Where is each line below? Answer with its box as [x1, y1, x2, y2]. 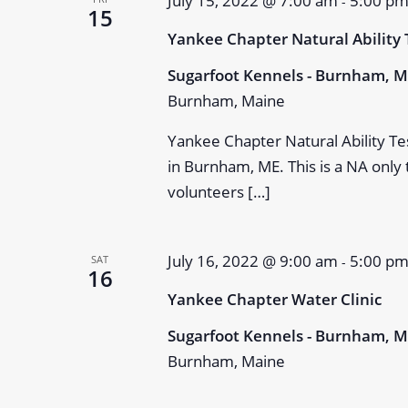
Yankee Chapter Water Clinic [167, 289, 382, 310]
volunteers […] [167, 181, 270, 202]
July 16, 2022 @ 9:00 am [167, 250, 338, 271]
